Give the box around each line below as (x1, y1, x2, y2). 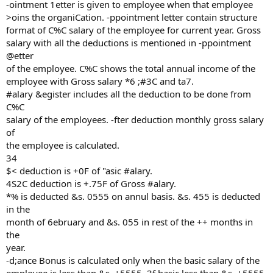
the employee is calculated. (6, 139, 119, 151)
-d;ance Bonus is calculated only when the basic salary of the (6, 254, 260, 266)
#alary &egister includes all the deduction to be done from (6, 88, 251, 100)
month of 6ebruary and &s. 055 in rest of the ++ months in (6, 216, 253, 228)
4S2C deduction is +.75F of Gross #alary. (6, 177, 176, 190)
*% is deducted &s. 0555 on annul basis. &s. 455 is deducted (6, 190, 260, 202)
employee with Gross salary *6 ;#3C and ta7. (6, 75, 194, 87)
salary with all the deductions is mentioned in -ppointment (6, 37, 251, 49)
